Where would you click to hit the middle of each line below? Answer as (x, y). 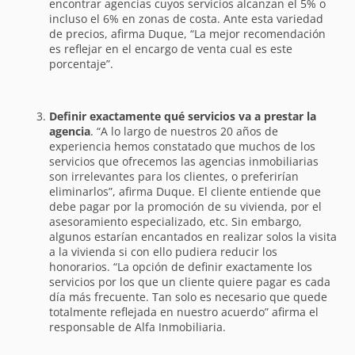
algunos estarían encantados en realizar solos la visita (193, 236)
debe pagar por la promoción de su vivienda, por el (186, 206)
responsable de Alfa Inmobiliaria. (138, 326)
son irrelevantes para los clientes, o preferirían (174, 176)
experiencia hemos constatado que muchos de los (183, 146)
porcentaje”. (82, 63)
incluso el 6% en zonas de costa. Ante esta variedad (187, 18)
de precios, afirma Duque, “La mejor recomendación (188, 33)
